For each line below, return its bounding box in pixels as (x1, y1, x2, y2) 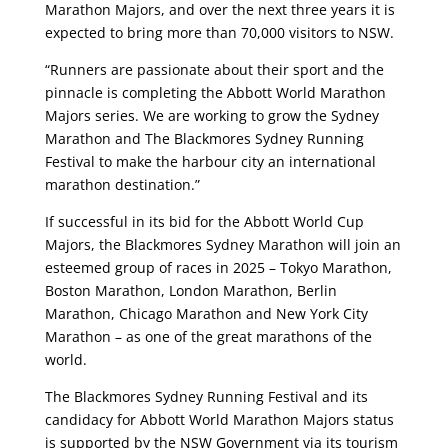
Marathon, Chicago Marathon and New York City (44, 304, 368, 324)
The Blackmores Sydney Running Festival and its (44, 387, 368, 407)
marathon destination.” (44, 175, 200, 195)
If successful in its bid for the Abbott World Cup (44, 212, 364, 232)
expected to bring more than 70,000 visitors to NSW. (44, 23, 394, 43)
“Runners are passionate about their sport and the (44, 60, 384, 80)
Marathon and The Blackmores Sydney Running (44, 129, 364, 149)
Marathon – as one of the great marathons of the (44, 327, 372, 347)
